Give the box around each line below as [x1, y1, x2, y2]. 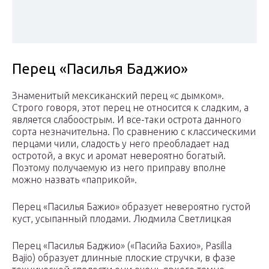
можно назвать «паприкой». [12, 174, 137, 186]
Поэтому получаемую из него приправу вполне [12, 162, 226, 174]
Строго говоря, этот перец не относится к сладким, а [12, 102, 249, 113]
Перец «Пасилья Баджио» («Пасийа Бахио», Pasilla [12, 240, 232, 252]
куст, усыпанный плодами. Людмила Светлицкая [12, 213, 231, 225]
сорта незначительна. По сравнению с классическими [12, 126, 256, 138]
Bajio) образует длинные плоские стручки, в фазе [12, 252, 235, 264]
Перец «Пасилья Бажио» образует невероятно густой [12, 201, 250, 213]
